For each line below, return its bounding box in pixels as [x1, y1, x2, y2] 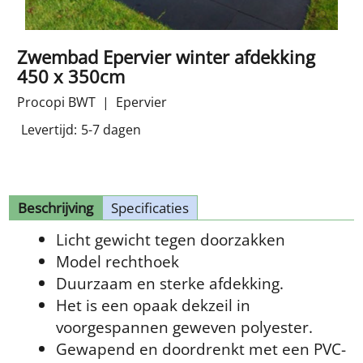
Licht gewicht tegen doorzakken [56, 228, 285, 250]
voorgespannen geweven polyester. [56, 315, 313, 338]
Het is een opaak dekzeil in [56, 293, 250, 316]
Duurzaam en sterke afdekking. [56, 271, 284, 294]
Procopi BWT [17, 92, 96, 111]
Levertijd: [21, 120, 77, 139]
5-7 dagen [81, 120, 141, 139]
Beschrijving [18, 198, 93, 217]
